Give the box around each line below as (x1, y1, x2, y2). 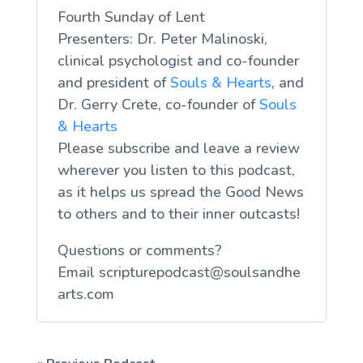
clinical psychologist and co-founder (57, 50, 299, 70)
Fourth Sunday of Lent (57, 6, 205, 27)
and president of (57, 72, 170, 92)
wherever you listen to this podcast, (57, 160, 295, 180)
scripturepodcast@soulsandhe (98, 262, 301, 282)
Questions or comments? (57, 240, 222, 260)
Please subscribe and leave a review (57, 138, 300, 158)
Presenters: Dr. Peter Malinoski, (57, 28, 267, 49)
